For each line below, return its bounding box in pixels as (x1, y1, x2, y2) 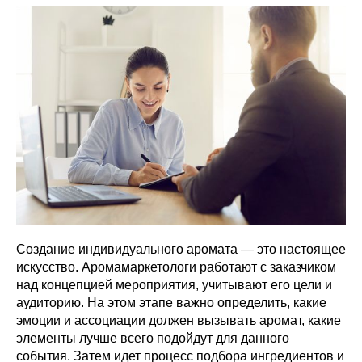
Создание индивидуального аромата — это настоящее (16, 242, 346, 256)
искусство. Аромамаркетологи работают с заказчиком (16, 259, 336, 274)
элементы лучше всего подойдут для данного (16, 330, 289, 345)
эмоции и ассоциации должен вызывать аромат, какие (16, 313, 341, 327)
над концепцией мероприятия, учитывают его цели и (16, 277, 332, 292)
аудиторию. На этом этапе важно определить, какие (16, 295, 326, 309)
